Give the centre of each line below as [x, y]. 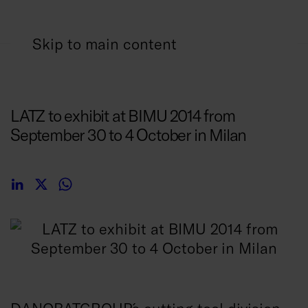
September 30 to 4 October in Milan [129, 135]
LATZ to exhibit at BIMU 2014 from [123, 115]
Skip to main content [104, 43]
